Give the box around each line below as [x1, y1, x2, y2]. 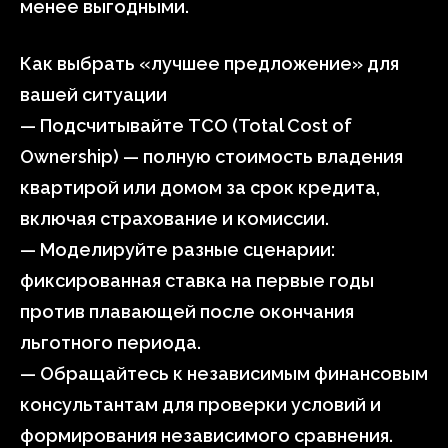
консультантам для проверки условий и [20, 394, 381, 415]
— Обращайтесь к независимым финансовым [20, 363, 428, 384]
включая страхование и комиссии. [20, 208, 329, 229]
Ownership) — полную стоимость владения [20, 146, 403, 167]
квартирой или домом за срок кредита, [20, 177, 380, 198]
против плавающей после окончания [20, 301, 354, 322]
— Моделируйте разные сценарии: [20, 239, 335, 260]
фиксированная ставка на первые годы [20, 270, 374, 291]
